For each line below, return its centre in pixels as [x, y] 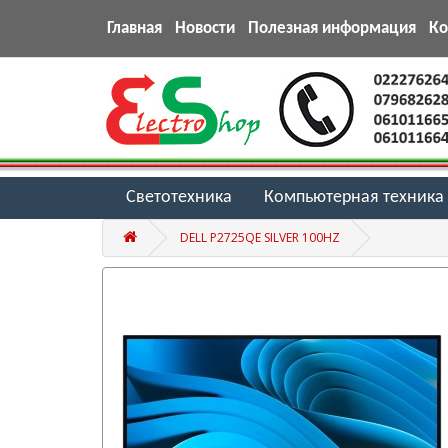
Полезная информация [337, 28]
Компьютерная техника [359, 197]
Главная [137, 28]
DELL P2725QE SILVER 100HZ [260, 237]
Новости [210, 28]
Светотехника [184, 197]
